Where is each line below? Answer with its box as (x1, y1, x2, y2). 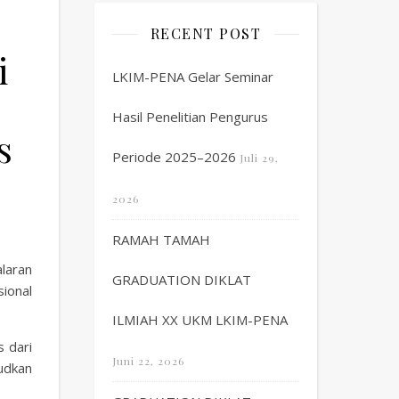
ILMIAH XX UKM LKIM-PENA (112, 311, 288, 329)
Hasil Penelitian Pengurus (112, 108, 268, 126)
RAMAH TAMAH (112, 231, 210, 248)
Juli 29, (240, 151, 279, 165)
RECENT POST (150, 24, 262, 43)
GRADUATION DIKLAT (112, 271, 251, 289)
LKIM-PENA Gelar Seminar (112, 68, 273, 85)
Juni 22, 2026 (112, 354, 184, 368)
